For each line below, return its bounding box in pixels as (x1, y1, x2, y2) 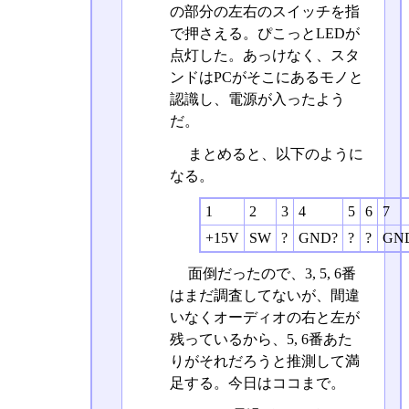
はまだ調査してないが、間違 (169, 287, 360, 303)
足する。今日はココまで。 (169, 374, 345, 391)
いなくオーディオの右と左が (169, 309, 360, 325)
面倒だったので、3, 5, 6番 (184, 265, 356, 281)
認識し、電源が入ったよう (169, 91, 345, 108)
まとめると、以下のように (184, 145, 363, 162)
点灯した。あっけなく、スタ (169, 47, 360, 64)
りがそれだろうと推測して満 (169, 352, 360, 369)
